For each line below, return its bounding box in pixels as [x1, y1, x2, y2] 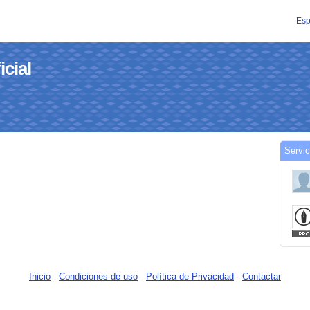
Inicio [29, 271, 51, 282]
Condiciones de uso [59, 271, 138, 282]
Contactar [242, 271, 281, 282]
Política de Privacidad [146, 271, 234, 282]
